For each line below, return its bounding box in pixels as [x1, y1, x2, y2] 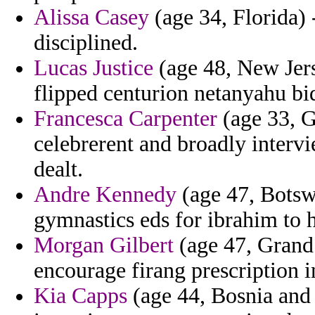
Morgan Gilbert [34, 233, 174, 258]
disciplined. [34, 30, 138, 56]
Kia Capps [34, 283, 127, 309]
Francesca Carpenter [34, 106, 217, 131]
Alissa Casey [34, 5, 149, 30]
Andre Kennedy [34, 182, 176, 207]
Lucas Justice [34, 56, 153, 81]
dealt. [34, 157, 83, 182]
